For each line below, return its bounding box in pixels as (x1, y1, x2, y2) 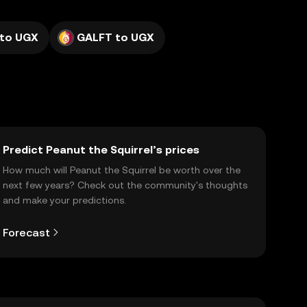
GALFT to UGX (77, 31, 154, 44)
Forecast (3, 225, 50, 239)
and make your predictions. (3, 195, 126, 206)
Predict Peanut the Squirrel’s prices (3, 143, 199, 156)
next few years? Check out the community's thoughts (3, 180, 247, 191)
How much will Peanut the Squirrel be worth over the (3, 164, 241, 175)
